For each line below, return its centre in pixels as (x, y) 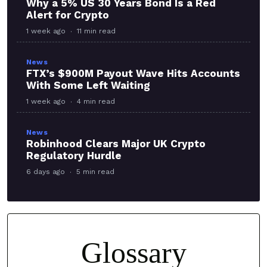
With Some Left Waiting (88, 86)
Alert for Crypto (68, 15)
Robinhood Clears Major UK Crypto (116, 144)
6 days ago (46, 172)
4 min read (96, 102)
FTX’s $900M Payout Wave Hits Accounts (133, 74)
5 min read (95, 172)
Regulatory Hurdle (74, 156)
